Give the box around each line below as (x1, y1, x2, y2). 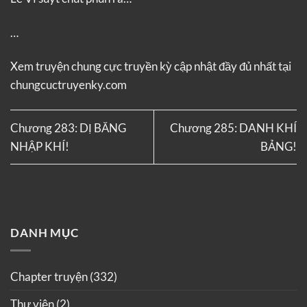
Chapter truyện (10, 269, 88, 284)
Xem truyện (10, 59, 71, 74)
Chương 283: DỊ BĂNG (10, 120, 126, 135)
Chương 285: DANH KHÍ (170, 120, 297, 135)
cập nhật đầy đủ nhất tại (172, 59, 291, 74)
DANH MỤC (10, 225, 79, 240)
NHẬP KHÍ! (10, 138, 69, 153)
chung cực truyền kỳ (71, 59, 172, 74)
